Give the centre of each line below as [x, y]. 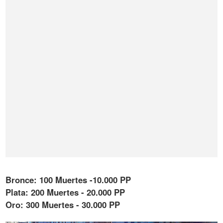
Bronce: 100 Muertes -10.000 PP [68, 180]
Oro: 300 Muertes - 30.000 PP [63, 205]
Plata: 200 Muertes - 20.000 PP [65, 192]
